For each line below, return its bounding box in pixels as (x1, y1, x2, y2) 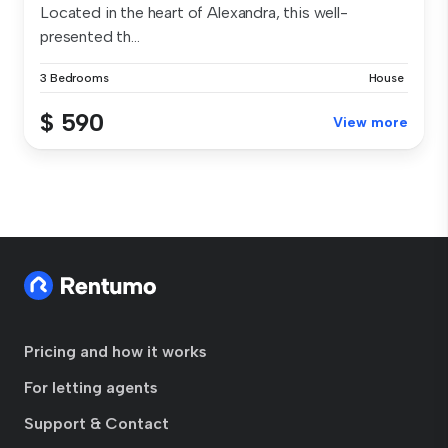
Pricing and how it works (24, 342, 207, 362)
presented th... (40, 27, 140, 47)
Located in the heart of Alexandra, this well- (40, 3, 348, 23)
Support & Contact (24, 414, 169, 434)
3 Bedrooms (40, 71, 109, 86)
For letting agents (24, 378, 158, 398)
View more (333, 114, 408, 132)
